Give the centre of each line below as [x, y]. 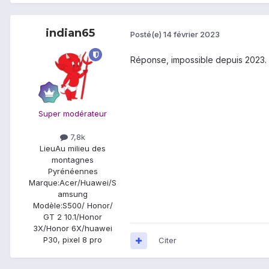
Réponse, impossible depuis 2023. [198, 60]
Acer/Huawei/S [88, 183]
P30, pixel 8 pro [73, 240]
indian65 [70, 33]
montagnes [73, 160]
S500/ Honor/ [87, 206]
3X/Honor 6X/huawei [73, 228]
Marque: [44, 183]
